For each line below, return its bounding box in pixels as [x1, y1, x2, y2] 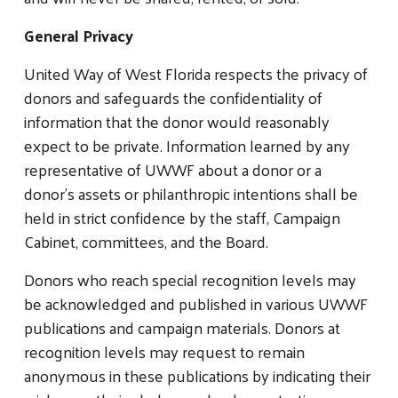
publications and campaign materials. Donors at [24, 312, 340, 342]
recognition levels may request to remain [24, 336, 305, 366]
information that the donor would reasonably [24, 106, 330, 136]
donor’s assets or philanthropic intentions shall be [24, 178, 358, 208]
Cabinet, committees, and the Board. [24, 226, 268, 256]
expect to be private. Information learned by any [24, 130, 350, 160]
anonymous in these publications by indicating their [24, 360, 370, 390]
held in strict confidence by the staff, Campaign [24, 202, 340, 232]
